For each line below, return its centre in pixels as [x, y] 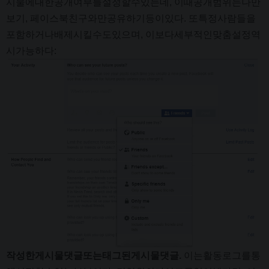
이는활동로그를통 [222, 256]
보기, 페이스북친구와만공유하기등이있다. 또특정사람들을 [131, 19]
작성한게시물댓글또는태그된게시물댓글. [95, 256]
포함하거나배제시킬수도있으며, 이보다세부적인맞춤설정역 [133, 35]
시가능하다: [31, 51]
